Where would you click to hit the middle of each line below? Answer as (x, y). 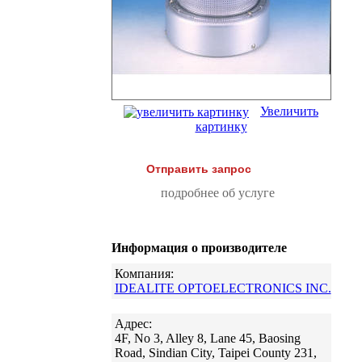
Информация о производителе (199, 248)
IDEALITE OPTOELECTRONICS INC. (223, 288)
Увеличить (289, 111)
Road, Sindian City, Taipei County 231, (215, 353)
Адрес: (133, 324)
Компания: (144, 274)
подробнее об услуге (217, 193)
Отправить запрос (198, 169)
